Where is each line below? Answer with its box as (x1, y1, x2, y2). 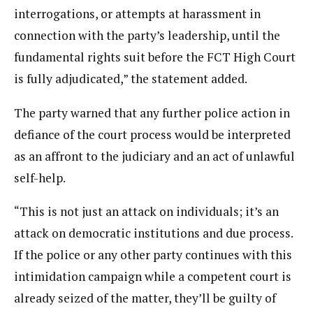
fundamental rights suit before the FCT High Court (14, 49, 296, 66)
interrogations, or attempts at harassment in (14, 6, 261, 22)
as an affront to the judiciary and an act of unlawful (14, 147, 295, 164)
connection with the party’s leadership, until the (14, 27, 280, 44)
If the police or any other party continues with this (14, 247, 292, 263)
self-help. (14, 169, 66, 186)
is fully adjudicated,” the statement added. (14, 71, 247, 87)
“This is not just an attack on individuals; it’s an (14, 203, 279, 220)
